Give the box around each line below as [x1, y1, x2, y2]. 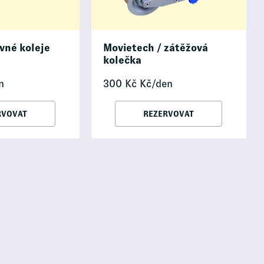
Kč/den [136, 78, 173, 90]
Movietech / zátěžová [103, 42, 208, 54]
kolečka [103, 54, 141, 67]
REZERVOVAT [143, 109, 194, 119]
